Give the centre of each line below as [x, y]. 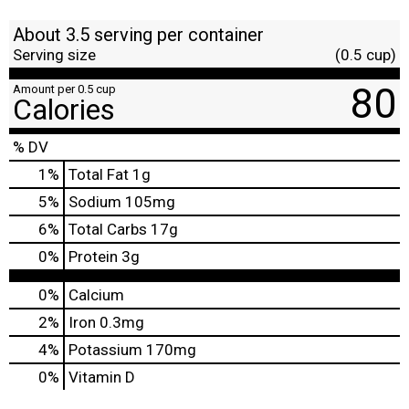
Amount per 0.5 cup [64, 89]
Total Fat [99, 174]
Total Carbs [108, 229]
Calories [64, 109]
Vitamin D [102, 377]
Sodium [95, 201]
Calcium [96, 294]
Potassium [105, 349]
